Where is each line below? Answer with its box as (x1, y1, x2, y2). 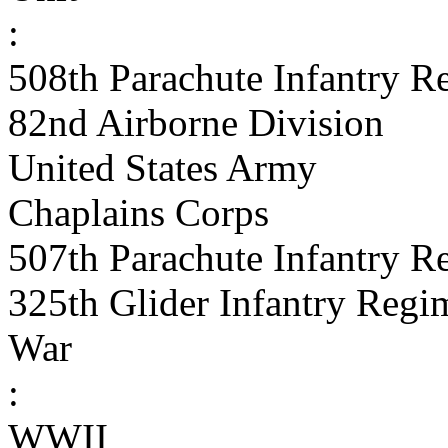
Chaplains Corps (8, 191, 269, 234)
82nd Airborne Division (8, 101, 384, 144)
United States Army (8, 146, 317, 189)
